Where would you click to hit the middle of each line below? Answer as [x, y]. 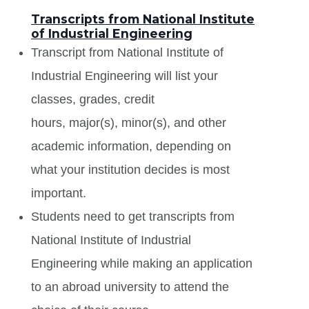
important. [59, 193]
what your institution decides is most [130, 169]
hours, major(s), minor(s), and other [129, 122]
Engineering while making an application [142, 263]
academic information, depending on [131, 146]
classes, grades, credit [93, 99]
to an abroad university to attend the [130, 287]
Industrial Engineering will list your [124, 76]
